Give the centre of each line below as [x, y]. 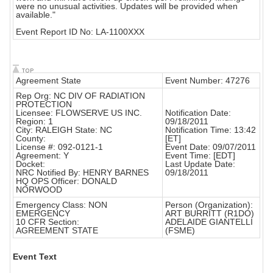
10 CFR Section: [48, 222]
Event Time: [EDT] [200, 156]
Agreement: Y [42, 156]
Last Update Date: [200, 164]
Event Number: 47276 [207, 81]
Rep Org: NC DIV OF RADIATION [80, 96]
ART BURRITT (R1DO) [210, 214]
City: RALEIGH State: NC [64, 130]
